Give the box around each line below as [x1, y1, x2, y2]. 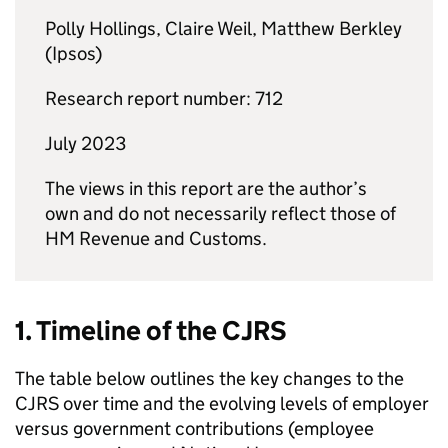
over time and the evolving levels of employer [59, 392, 429, 415]
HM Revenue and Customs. [45, 227, 267, 250]
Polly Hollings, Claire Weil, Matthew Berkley [45, 17, 402, 40]
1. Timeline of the [15, 314, 222, 347]
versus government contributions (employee [15, 417, 374, 440]
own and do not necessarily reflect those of [45, 202, 396, 225]
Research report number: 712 [45, 87, 283, 110]
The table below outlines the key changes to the [15, 367, 404, 390]
